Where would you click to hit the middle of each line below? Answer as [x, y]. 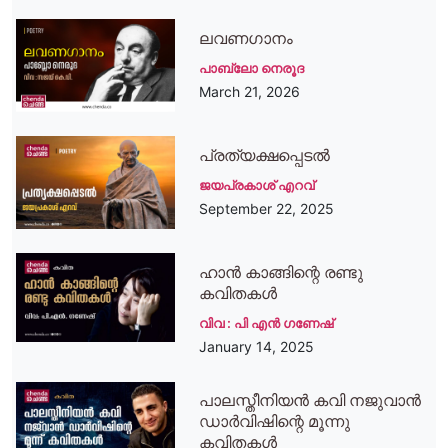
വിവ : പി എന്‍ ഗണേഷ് [266, 322]
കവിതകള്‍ [238, 292]
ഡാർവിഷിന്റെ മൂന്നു [275, 421]
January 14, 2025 [257, 346]
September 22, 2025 [267, 208]
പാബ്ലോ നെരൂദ [252, 67]
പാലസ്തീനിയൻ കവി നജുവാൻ [310, 400]
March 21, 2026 [250, 91]
